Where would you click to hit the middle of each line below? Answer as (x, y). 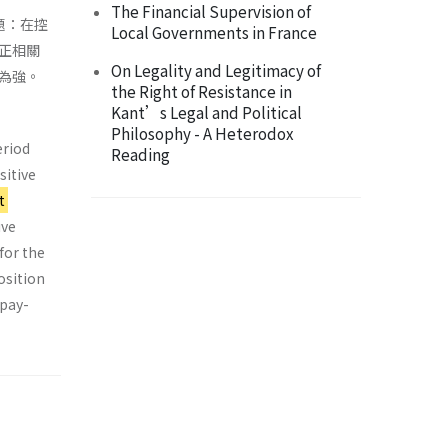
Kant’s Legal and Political (206, 112)
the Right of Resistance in (201, 91)
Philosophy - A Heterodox (202, 133)
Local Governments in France (214, 32)
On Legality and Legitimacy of (216, 70)
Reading (140, 154)
